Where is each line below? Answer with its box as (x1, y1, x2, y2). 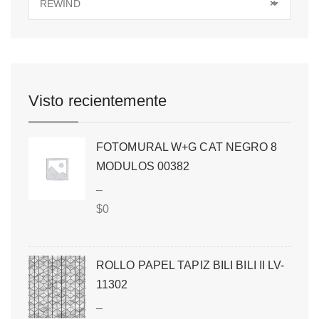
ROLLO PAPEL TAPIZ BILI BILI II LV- (96, 258, 285, 271)
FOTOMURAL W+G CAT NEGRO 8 (96, 140, 278, 153)
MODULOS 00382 (96, 159, 190, 172)
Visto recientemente (28, 91, 167, 110)
